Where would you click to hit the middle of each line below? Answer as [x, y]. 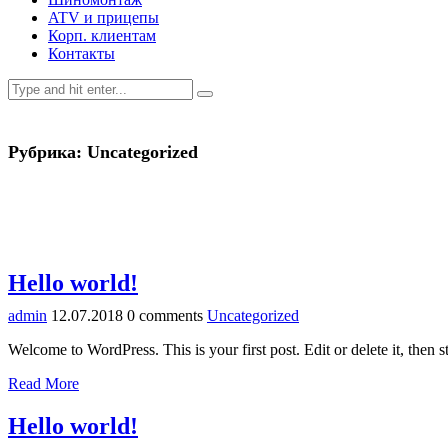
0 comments [165, 315]
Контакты [81, 53]
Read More [43, 383]
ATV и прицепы [103, 17]
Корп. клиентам [102, 35]
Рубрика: [47, 152]
